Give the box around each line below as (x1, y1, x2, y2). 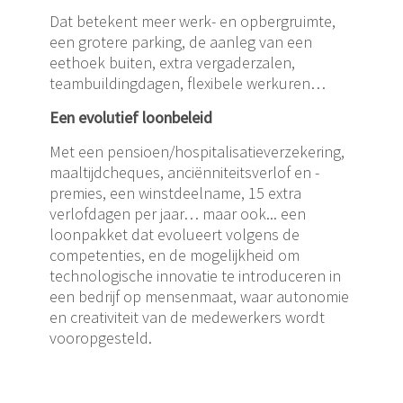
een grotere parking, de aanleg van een (49, 31, 312, 52)
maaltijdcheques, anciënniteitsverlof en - (49, 162, 319, 183)
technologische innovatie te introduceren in (49, 265, 341, 286)
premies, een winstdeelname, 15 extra (49, 183, 301, 203)
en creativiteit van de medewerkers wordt (49, 307, 325, 327)
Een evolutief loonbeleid (49, 107, 212, 128)
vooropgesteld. (49, 327, 152, 348)
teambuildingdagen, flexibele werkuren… (49, 73, 326, 94)
